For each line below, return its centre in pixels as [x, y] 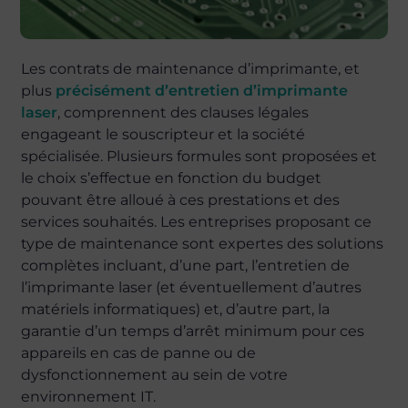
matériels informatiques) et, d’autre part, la [176, 309]
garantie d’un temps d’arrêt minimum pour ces [193, 331]
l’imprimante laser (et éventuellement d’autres [192, 287]
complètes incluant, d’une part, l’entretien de [186, 265]
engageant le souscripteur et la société [163, 134]
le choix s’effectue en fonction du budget [172, 178]
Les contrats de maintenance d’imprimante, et [191, 69]
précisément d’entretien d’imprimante [202, 91]
